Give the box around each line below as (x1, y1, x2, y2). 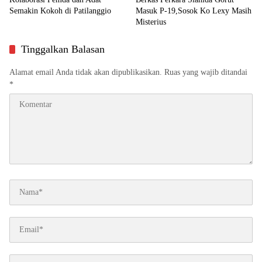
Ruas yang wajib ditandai (164, 67, 247, 77)
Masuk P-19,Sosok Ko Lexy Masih (136, 6, 251, 15)
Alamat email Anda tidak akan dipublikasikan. (9, 67, 162, 77)
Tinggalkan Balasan (21, 43, 105, 55)
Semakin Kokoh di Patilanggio (9, 6, 111, 15)
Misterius (136, 17, 166, 26)
